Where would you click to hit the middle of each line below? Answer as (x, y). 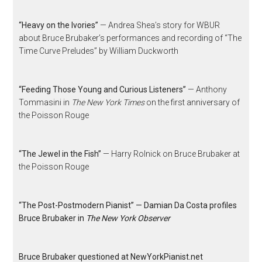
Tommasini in (45, 102)
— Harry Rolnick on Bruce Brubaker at (171, 154)
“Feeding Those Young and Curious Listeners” (103, 89)
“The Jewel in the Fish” (60, 154)
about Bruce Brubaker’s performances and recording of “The (130, 38)
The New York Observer (128, 218)
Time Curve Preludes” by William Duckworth (99, 51)
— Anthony (207, 89)
